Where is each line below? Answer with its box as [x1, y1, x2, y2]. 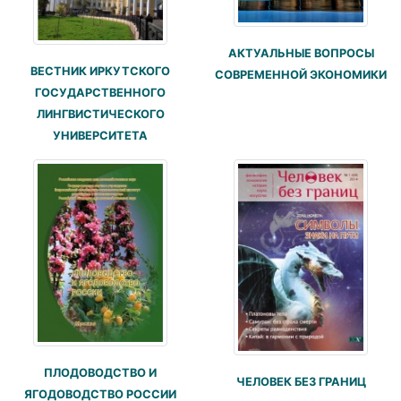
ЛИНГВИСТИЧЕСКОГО [36, 107, 165, 121]
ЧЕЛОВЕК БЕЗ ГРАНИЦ [235, 375, 366, 389]
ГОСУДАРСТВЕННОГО [35, 85, 166, 99]
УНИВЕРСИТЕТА [53, 128, 148, 142]
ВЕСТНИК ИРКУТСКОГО [30, 64, 170, 78]
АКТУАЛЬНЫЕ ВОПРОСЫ [227, 46, 374, 60]
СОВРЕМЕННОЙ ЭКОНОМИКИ [215, 67, 387, 81]
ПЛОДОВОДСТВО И [44, 365, 157, 380]
